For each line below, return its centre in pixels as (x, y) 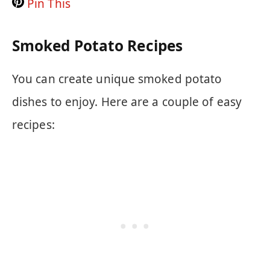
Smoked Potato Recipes (97, 45)
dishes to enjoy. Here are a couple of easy (127, 102)
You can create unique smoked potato (117, 79)
